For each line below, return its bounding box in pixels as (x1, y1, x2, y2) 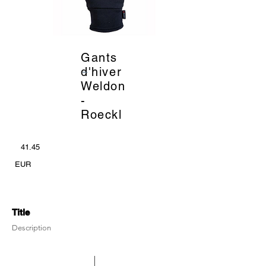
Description (12, 223, 51, 232)
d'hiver (81, 64, 122, 79)
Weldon (81, 78, 126, 93)
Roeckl (81, 107, 122, 122)
